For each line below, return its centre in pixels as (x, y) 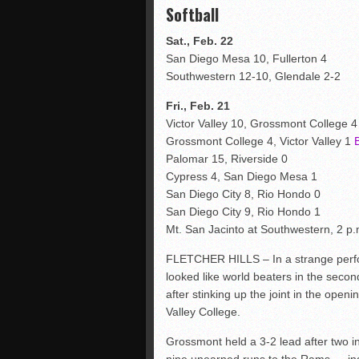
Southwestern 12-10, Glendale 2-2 (253, 76)
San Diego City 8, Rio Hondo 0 (243, 194)
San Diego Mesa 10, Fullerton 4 (246, 58)
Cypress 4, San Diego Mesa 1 (242, 176)
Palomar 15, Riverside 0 (227, 159)
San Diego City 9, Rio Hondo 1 (243, 212)
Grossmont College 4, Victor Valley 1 (260, 141)
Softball (192, 14)
